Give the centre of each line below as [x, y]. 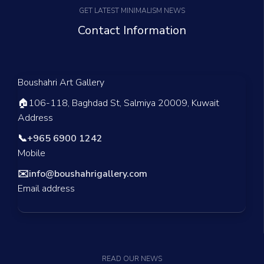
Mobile [32, 153]
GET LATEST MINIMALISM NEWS [132, 10]
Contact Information [132, 30]
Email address [46, 188]
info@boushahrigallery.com [88, 174]
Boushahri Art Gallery [61, 82]
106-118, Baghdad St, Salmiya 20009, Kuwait [124, 103]
